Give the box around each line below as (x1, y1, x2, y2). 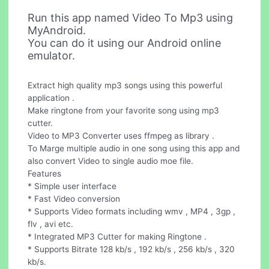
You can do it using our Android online (28, 36, 222, 49)
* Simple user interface (28, 181, 117, 191)
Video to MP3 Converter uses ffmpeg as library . (28, 130, 215, 141)
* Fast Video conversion (28, 193, 121, 204)
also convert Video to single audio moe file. (28, 156, 194, 166)
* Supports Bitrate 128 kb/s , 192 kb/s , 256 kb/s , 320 (28, 244, 235, 254)
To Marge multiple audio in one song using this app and (28, 143, 240, 153)
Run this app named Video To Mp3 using (28, 11, 234, 24)
